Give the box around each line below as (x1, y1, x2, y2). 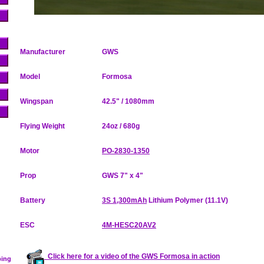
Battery (20, 196, 45, 204)
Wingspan (20, 97, 53, 105)
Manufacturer (20, 48, 65, 56)
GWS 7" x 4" (102, 171, 143, 180)
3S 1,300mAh (102, 196, 147, 204)
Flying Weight (20, 122, 65, 130)
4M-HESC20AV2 (102, 221, 156, 229)
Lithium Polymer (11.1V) (147, 196, 228, 204)
